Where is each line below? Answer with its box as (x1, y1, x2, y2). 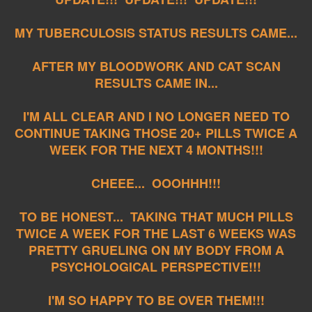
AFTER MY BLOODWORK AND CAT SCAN (31, 56, 281, 75)
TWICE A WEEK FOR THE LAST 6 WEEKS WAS (16, 224, 296, 242)
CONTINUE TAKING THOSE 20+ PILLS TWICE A (15, 123, 297, 142)
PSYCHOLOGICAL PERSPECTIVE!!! (51, 257, 261, 276)
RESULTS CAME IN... (94, 73, 218, 92)
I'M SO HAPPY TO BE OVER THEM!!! (47, 290, 265, 309)
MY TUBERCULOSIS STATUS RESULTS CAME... (15, 23, 297, 42)
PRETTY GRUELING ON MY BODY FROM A (28, 240, 284, 259)
